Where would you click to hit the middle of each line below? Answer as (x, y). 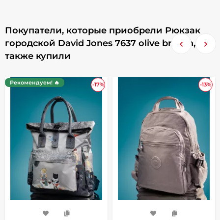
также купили (38, 56)
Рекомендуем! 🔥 (35, 82)
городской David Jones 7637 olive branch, (100, 43)
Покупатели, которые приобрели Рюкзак (103, 30)
